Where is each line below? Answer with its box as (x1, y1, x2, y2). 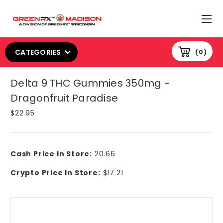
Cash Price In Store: (10, 148, 92, 159)
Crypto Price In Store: (10, 167, 101, 178)
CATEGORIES (15, 47, 61, 57)
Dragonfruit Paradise (10, 91, 118, 105)
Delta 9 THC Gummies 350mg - (10, 76, 170, 90)
